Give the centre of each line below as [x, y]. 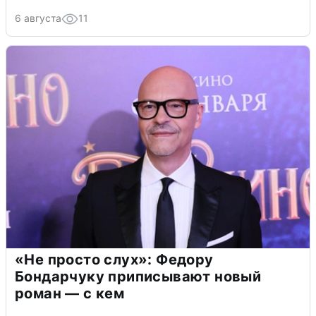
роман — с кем [70, 294]
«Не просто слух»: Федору [114, 260]
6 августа [38, 18]
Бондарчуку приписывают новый [138, 277]
